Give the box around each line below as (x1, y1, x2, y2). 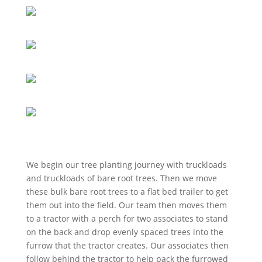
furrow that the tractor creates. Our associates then (26, 239, 229, 251)
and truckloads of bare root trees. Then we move (26, 172, 217, 184)
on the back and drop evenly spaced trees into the (26, 226, 223, 237)
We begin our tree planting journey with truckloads (26, 158, 227, 170)
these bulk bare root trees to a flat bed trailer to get (26, 185, 228, 197)
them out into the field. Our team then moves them (26, 199, 229, 211)
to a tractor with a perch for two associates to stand (26, 212, 228, 224)
